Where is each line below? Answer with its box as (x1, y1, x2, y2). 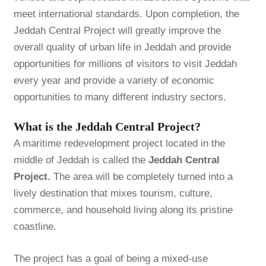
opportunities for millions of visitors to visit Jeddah (13, 58, 237, 69)
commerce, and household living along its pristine (13, 204, 233, 216)
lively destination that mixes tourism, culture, (13, 187, 213, 199)
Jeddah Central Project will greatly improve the (13, 24, 221, 36)
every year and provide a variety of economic (13, 74, 214, 86)
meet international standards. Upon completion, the (13, 8, 239, 20)
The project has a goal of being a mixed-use (13, 252, 208, 264)
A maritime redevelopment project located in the (13, 137, 225, 149)
